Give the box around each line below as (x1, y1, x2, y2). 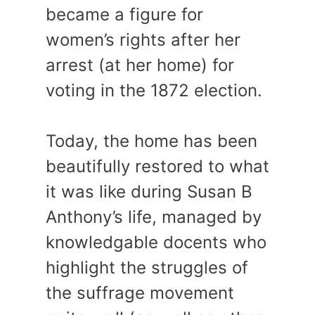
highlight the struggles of (46, 257, 248, 278)
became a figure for (46, 4, 203, 25)
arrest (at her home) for (46, 55, 234, 76)
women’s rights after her (46, 30, 240, 51)
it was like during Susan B (46, 181, 252, 202)
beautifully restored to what (46, 156, 269, 177)
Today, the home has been (46, 131, 257, 152)
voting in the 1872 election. (46, 80, 262, 101)
